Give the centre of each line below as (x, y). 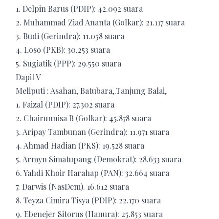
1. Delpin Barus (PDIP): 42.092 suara (79, 8)
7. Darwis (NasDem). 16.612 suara (72, 186)
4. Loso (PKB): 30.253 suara (63, 49)
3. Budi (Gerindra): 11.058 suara (70, 36)
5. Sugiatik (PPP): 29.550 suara (68, 63)
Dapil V (28, 77)
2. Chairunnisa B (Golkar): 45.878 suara (83, 118)
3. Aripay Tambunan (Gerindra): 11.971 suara (92, 131)
